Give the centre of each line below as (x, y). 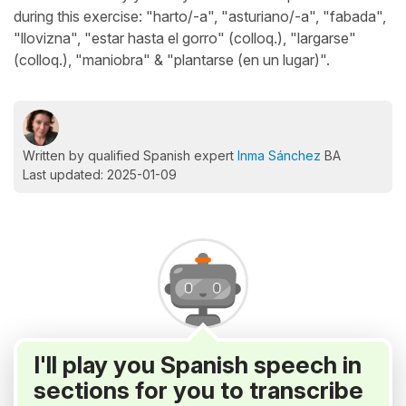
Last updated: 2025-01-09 (100, 174)
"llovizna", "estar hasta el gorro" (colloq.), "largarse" (185, 38)
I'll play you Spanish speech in (198, 365)
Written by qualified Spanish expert (130, 155)
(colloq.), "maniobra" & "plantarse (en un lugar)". (172, 60)
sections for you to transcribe (198, 390)
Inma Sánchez (279, 155)
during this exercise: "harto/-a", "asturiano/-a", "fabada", (200, 16)
